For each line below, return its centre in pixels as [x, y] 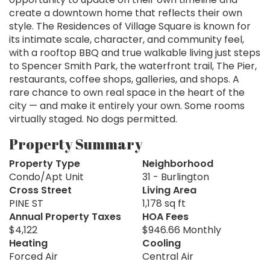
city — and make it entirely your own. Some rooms [127, 106]
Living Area [169, 190]
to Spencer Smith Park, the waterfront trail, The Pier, [133, 66]
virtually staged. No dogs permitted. [93, 119]
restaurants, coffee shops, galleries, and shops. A [124, 80]
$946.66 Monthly [182, 230]
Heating [28, 243]
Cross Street [40, 190]
